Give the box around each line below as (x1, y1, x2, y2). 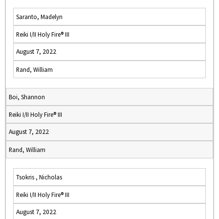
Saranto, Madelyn (16, 13, 63, 21)
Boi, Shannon (9, 93, 45, 101)
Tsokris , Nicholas (16, 173, 62, 181)
